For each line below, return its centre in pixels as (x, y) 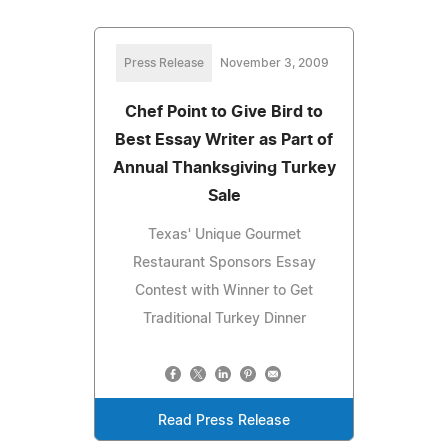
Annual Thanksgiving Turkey (224, 167)
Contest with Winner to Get (224, 290)
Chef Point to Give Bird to (224, 111)
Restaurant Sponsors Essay (224, 262)
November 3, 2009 (274, 62)
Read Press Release (224, 420)
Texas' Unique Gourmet (224, 234)
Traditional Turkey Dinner (224, 318)
